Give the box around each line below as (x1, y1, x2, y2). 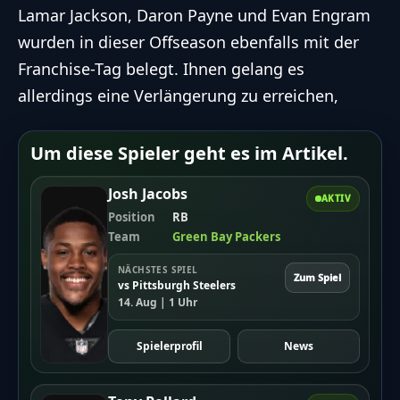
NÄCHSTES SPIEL (118, 262, 198, 276)
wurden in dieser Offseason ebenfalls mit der (18, 30, 359, 53)
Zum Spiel (294, 270, 341, 284)
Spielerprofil (136, 337, 203, 354)
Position (108, 208, 155, 225)
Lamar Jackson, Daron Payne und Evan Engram (18, 4, 371, 26)
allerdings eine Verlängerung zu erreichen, (18, 84, 338, 106)
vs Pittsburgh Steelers (118, 277, 236, 293)
